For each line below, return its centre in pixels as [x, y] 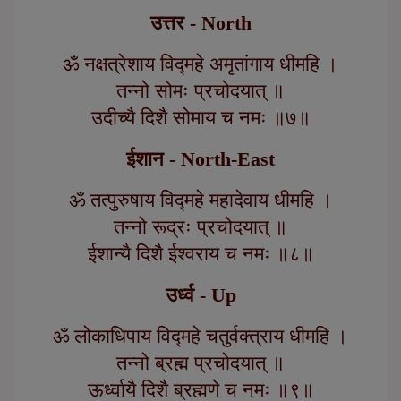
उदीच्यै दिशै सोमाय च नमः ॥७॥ [200, 118]
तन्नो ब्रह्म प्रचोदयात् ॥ [200, 363]
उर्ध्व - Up [200, 295]
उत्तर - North [200, 23]
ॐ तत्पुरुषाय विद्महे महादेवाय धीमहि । [200, 200]
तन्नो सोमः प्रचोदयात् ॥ [200, 91]
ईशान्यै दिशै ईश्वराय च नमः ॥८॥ [200, 254]
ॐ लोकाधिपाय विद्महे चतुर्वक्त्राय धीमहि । [200, 337]
